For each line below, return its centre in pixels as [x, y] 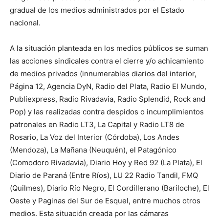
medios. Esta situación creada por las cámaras [89, 213]
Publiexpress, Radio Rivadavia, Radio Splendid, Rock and [108, 99]
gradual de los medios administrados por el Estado [97, 10]
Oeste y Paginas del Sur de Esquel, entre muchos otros [105, 201]
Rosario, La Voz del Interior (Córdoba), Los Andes [95, 137]
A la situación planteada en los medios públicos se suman [109, 48]
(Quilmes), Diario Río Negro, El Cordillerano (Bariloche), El [109, 188]
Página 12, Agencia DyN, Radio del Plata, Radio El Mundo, [108, 86]
